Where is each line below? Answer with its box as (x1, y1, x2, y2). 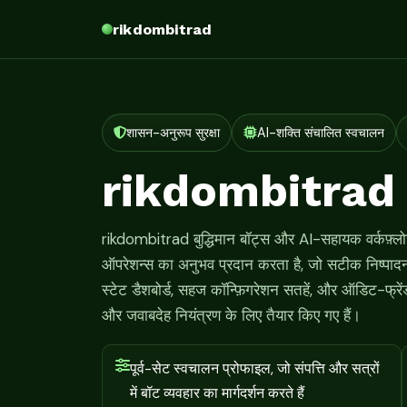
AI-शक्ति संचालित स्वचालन (256, 124, 384, 141)
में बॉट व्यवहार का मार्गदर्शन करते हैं (130, 382, 304, 402)
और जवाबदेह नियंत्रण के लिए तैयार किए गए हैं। (102, 304, 361, 325)
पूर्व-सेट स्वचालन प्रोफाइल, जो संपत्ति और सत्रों (130, 358, 380, 378)
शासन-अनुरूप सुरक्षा (126, 124, 221, 141)
